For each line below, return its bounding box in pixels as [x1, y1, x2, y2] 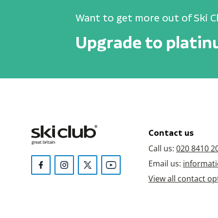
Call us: [148, 143, 176, 153]
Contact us [148, 127, 194, 138]
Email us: [148, 158, 183, 168]
